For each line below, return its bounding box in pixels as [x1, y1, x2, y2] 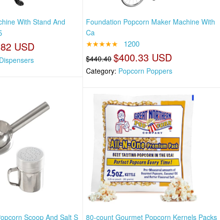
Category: [86, 65, 119, 76]
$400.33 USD [113, 50, 172, 64]
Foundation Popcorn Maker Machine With [86, 16, 216, 27]
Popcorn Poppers [118, 65, 173, 76]
